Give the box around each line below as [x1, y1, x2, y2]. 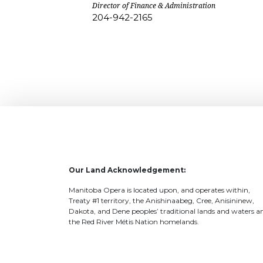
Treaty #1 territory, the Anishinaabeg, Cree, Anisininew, [69, 195, 254, 205]
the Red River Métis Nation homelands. [69, 217, 199, 226]
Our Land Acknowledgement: [69, 165, 186, 174]
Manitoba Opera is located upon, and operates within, [69, 185, 250, 194]
